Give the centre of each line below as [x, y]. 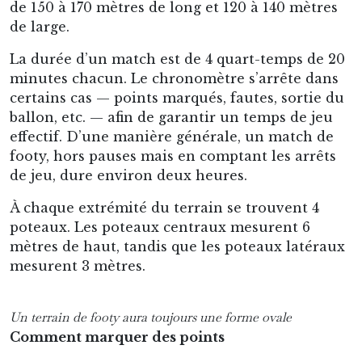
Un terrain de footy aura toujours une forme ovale [151, 317]
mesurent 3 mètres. [78, 266]
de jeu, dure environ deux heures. [128, 175]
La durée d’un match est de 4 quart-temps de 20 [177, 59]
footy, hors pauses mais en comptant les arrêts [173, 156]
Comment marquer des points [117, 337]
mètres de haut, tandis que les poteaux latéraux [177, 246]
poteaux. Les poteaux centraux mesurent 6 [160, 227]
